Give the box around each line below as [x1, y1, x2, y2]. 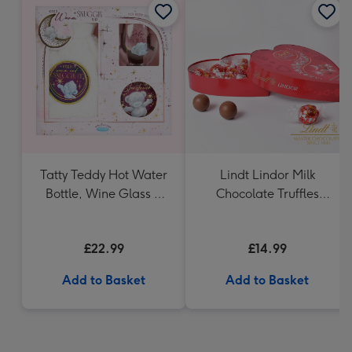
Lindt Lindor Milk [219, 167, 315, 182]
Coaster [81, 205, 126, 220]
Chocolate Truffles [215, 186, 319, 201]
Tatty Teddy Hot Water [40, 167, 167, 182]
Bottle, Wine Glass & [45, 186, 163, 201]
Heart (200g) [229, 205, 305, 220]
